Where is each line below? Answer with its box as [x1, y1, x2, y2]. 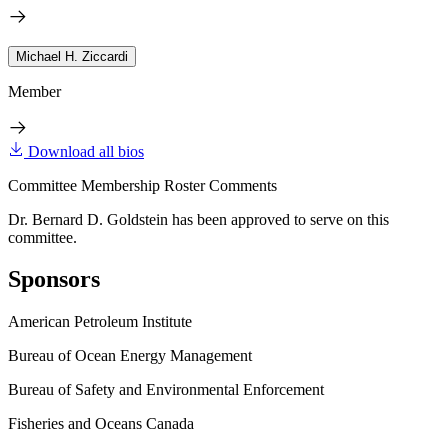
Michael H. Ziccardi [16, 48, 128, 64]
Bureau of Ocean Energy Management [8, 347, 252, 365]
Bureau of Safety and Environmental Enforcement [8, 381, 324, 399]
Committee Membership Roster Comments [8, 176, 277, 194]
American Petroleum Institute [8, 313, 192, 331]
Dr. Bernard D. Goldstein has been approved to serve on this [8, 210, 389, 228]
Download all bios [28, 142, 144, 160]
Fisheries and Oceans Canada [8, 415, 194, 433]
